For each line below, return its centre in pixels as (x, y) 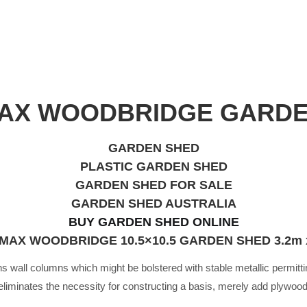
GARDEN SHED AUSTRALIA (153, 204)
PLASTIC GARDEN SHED (153, 167)
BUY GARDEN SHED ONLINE (153, 222)
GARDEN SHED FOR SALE (153, 185)
